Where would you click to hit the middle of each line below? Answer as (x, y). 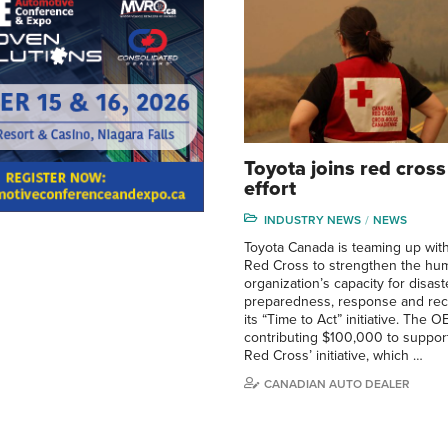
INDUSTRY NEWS (312, 220)
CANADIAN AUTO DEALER (337, 384)
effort (270, 189)
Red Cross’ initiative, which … (333, 356)
